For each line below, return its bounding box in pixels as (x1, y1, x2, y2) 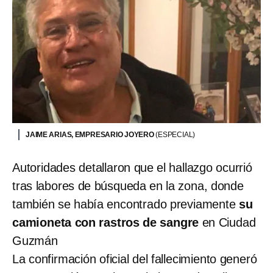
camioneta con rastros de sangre (12, 215, 199, 229)
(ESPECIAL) (155, 130, 196, 139)
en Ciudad (199, 215, 256, 229)
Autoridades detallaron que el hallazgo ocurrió (12, 160, 252, 174)
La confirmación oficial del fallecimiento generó (12, 252, 257, 266)
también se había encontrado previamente (12, 197, 239, 211)
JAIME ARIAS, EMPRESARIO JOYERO (26, 130, 156, 139)
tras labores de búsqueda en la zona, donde (12, 179, 244, 193)
